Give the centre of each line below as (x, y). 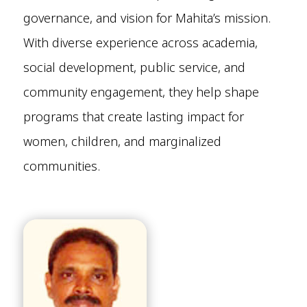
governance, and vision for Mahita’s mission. (147, 18)
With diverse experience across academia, (140, 43)
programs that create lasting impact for (133, 117)
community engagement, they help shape (141, 92)
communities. (61, 166)
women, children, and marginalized (122, 142)
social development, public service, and (134, 67)
